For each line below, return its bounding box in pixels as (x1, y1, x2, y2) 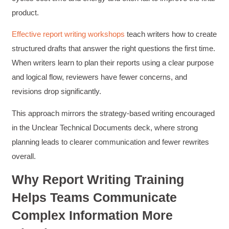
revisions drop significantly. (12, 87, 104, 96)
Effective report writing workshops (12, 30, 125, 39)
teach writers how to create (125, 30, 217, 39)
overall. (12, 151, 36, 161)
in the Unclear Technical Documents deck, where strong (12, 123, 198, 132)
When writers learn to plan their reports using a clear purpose (12, 58, 214, 67)
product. (12, 8, 41, 17)
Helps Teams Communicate (12, 190, 177, 205)
